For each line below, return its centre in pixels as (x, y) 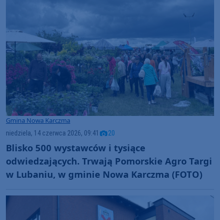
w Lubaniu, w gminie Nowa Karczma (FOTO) (104, 174)
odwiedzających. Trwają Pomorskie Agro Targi (109, 161)
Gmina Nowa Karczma (38, 120)
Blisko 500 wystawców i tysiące (76, 148)
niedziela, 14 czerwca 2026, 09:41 (53, 133)
